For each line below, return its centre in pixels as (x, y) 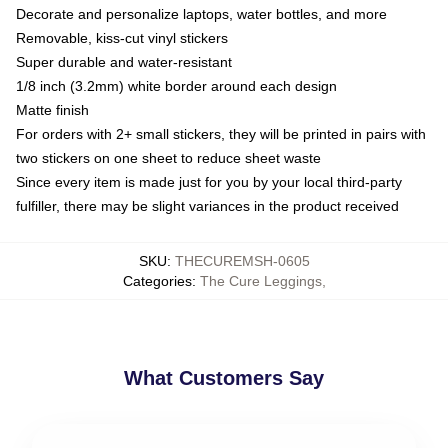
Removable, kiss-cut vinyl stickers (122, 37)
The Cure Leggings (260, 280)
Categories (157, 280)
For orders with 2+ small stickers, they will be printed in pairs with (221, 133)
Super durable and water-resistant (124, 61)
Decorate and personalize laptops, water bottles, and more (201, 13)
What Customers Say (224, 377)
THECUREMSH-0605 (242, 260)
